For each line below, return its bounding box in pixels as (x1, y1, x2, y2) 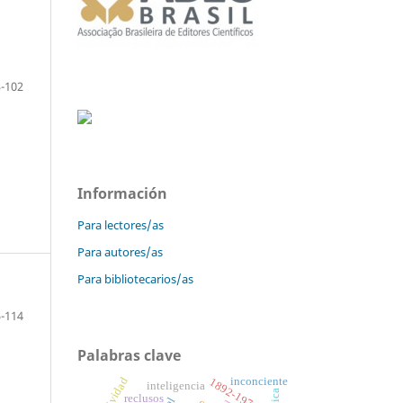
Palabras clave (77, 345, 181, 366)
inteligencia (147, 379, 206, 392)
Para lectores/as (77, 217, 164, 234)
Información (77, 184, 167, 204)
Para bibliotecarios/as (77, 271, 193, 288)
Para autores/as (77, 244, 163, 261)
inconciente (229, 375, 288, 389)
